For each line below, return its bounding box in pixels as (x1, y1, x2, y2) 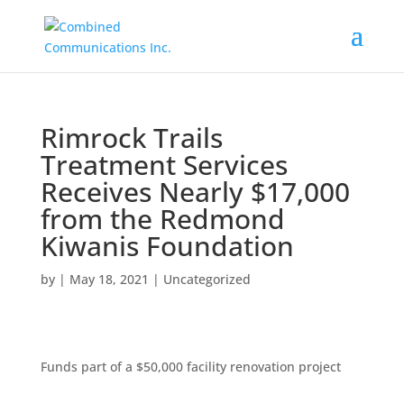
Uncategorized (162, 271, 251, 288)
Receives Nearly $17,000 (40, 173, 350, 210)
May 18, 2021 (69, 271, 149, 288)
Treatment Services (40, 146, 288, 183)
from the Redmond (40, 200, 285, 237)
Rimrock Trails (40, 119, 223, 156)
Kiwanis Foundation (40, 227, 294, 264)
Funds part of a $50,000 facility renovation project (40, 358, 341, 375)
